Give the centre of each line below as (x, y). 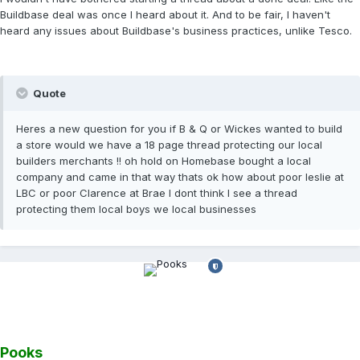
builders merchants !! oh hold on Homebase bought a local (164, 161)
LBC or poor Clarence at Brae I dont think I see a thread (157, 193)
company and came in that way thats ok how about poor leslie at (180, 177)
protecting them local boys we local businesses (136, 209)
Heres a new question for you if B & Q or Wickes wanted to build (179, 129)
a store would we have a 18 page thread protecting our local (169, 145)
